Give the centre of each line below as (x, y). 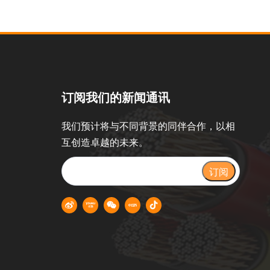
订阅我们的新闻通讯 (115, 97)
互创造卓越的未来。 (105, 142)
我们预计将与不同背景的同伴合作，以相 (148, 126)
